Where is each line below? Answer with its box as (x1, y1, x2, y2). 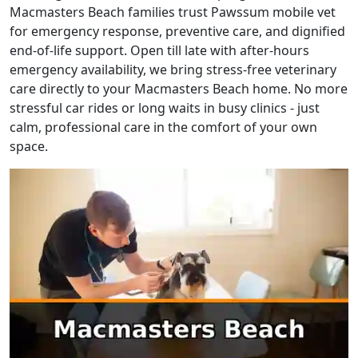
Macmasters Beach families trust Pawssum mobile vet (10, 3, 336, 22)
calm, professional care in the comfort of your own (10, 118, 317, 137)
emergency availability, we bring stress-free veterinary (10, 61, 336, 79)
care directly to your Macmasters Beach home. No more (10, 80, 348, 98)
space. (10, 137, 48, 156)
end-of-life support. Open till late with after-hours (10, 42, 309, 60)
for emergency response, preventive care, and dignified (10, 22, 345, 41)
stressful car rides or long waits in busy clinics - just (10, 99, 320, 117)
